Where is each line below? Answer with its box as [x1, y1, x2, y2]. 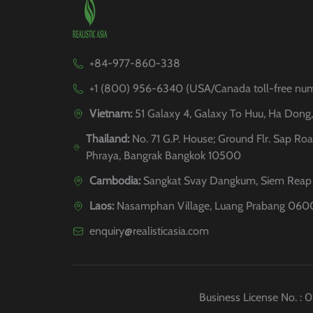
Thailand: [85, 132, 129, 146]
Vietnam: [89, 107, 132, 121]
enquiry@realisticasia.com [89, 224, 209, 238]
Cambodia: [89, 174, 140, 188]
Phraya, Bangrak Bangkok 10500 [85, 149, 241, 163]
